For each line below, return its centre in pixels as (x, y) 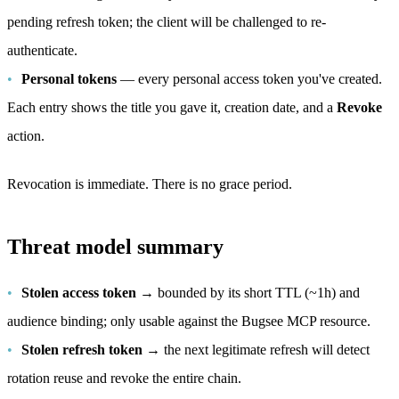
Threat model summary (115, 247)
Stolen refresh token (82, 350)
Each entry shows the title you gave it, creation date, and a (172, 107)
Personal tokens (69, 79)
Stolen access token (79, 293)
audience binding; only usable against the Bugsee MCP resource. (189, 321)
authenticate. (42, 50)
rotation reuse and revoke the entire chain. (124, 378)
